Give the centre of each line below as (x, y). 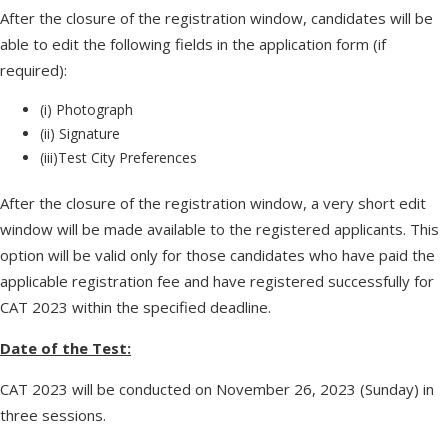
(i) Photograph (86, 109)
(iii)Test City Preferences (118, 157)
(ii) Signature (80, 133)
